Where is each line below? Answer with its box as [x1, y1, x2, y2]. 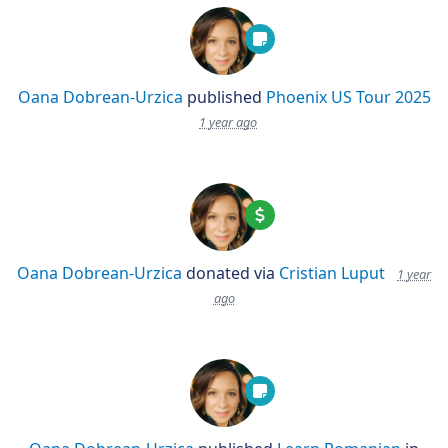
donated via [182, 262, 279, 284]
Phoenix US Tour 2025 [265, 86, 431, 108]
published [182, 86, 266, 108]
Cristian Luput [279, 262, 385, 284]
